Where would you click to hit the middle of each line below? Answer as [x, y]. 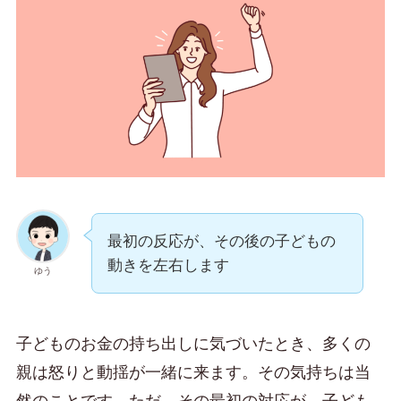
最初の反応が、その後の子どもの [221, 242]
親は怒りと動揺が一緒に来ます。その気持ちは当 [193, 373]
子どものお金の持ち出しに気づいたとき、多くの [193, 344]
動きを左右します [168, 266]
